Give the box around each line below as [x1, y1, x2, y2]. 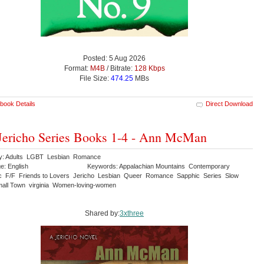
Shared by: [85, 209, 120, 218]
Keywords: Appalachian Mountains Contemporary [87, 163, 232, 170]
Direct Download [206, 100, 253, 108]
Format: [64, 64, 90, 73]
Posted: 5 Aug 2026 [83, 54, 146, 63]
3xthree [120, 209, 144, 218]
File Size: [80, 74, 111, 83]
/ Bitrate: [104, 64, 134, 73]
